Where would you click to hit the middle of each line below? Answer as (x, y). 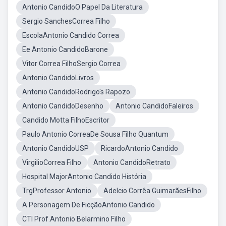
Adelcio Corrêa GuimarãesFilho (152, 191)
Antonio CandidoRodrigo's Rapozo (76, 92)
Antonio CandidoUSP (55, 148)
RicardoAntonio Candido (139, 148)
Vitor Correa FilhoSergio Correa (71, 64)
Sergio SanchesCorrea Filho (66, 21)
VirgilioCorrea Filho (52, 162)
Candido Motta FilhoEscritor (66, 120)
